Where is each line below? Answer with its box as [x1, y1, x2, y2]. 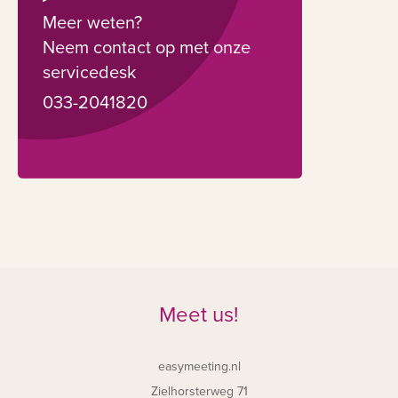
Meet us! [159, 301, 239, 328]
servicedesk [43, 61, 136, 84]
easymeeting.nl [157, 358, 241, 374]
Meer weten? [43, 12, 142, 34]
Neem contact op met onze [43, 36, 251, 59]
